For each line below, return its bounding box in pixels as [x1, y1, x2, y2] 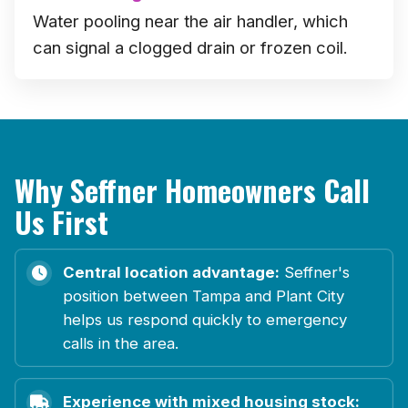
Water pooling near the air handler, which [33, 10, 348, 31]
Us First [15, 199, 108, 243]
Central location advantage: [63, 262, 280, 281]
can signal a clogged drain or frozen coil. [33, 36, 348, 57]
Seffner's [280, 262, 350, 281]
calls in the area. [63, 333, 178, 352]
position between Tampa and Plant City [63, 286, 344, 305]
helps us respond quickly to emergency [63, 310, 347, 329]
